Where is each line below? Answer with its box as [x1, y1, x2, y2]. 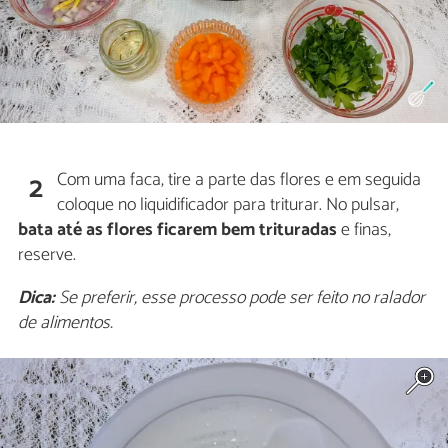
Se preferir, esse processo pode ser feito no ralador [55, 282, 425, 313]
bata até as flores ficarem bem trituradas [18, 214, 337, 245]
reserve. [18, 239, 76, 270]
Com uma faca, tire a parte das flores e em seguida [57, 164, 422, 195]
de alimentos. [18, 307, 113, 338]
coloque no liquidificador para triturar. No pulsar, [57, 189, 400, 220]
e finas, [337, 214, 391, 245]
